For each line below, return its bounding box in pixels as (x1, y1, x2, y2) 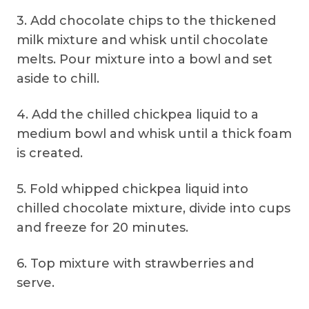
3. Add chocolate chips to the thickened (17, 13, 276, 28)
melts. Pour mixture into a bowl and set (17, 52, 272, 67)
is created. (17, 146, 83, 161)
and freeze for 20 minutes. (17, 220, 188, 235)
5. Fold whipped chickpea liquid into (17, 181, 248, 197)
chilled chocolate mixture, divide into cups (17, 201, 290, 216)
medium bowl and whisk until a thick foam (17, 126, 292, 141)
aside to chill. (17, 71, 99, 86)
